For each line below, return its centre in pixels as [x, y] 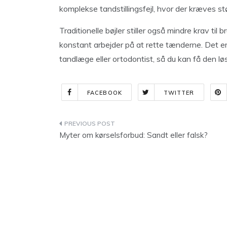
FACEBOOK [105, 93]
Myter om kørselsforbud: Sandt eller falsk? [134, 135]
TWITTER [179, 93]
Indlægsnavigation [115, 125]
